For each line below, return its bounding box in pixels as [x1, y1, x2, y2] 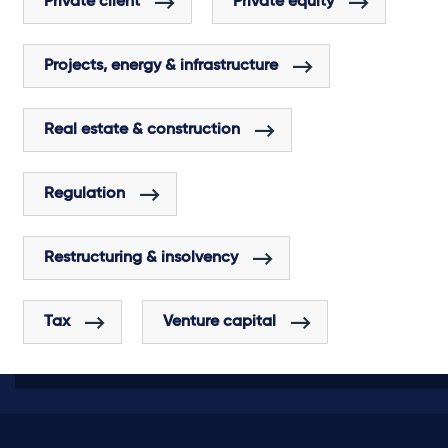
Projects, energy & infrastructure [44, 58, 278, 75]
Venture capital [163, 314, 276, 331]
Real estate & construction [44, 122, 240, 139]
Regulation [44, 186, 125, 203]
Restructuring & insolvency [44, 250, 238, 267]
